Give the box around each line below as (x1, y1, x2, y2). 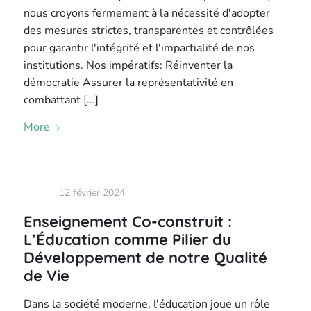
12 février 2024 (59, 186, 126, 199)
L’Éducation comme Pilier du (24, 230, 232, 249)
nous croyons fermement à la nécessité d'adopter (24, 6, 271, 21)
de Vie (24, 266, 70, 285)
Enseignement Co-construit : (24, 212, 233, 231)
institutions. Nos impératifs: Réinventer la (24, 58, 233, 73)
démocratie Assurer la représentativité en (24, 75, 234, 90)
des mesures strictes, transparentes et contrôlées (24, 23, 274, 38)
